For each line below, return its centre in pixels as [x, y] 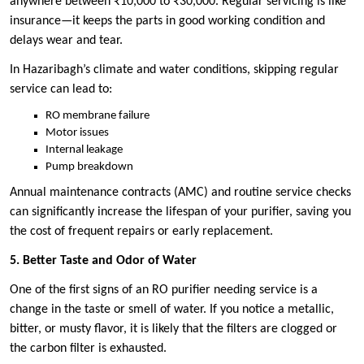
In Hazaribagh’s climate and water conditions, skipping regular [174, 70]
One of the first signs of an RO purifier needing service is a [164, 290]
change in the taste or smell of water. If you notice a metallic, [172, 310]
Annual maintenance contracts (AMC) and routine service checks [180, 193]
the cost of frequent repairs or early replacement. [141, 232]
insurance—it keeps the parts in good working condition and [167, 22]
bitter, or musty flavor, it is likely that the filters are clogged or [173, 329]
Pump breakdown [89, 167]
